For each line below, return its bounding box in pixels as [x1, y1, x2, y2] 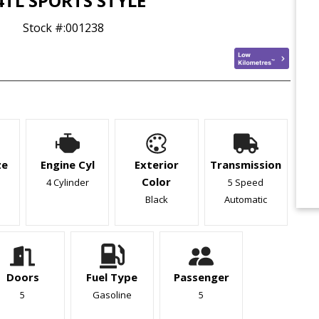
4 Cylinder [46, 175, 89, 189]
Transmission [210, 157, 282, 172]
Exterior [134, 157, 179, 172]
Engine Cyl [40, 157, 95, 172]
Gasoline [92, 288, 132, 301]
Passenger [173, 269, 229, 284]
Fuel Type [86, 269, 138, 284]
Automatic [224, 192, 268, 206]
